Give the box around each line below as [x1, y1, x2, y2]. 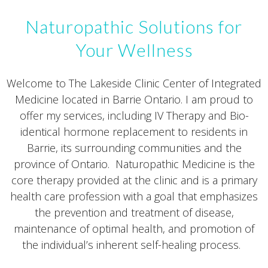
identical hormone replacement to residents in [20, 124, 248, 139]
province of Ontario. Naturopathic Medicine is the [13, 156, 255, 171]
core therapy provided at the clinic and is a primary [11, 172, 257, 187]
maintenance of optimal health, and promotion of [14, 221, 254, 236]
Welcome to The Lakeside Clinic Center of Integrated [7, 75, 261, 90]
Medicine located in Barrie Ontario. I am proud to [15, 92, 253, 106]
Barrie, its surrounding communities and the [26, 140, 242, 155]
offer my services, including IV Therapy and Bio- [19, 108, 249, 123]
